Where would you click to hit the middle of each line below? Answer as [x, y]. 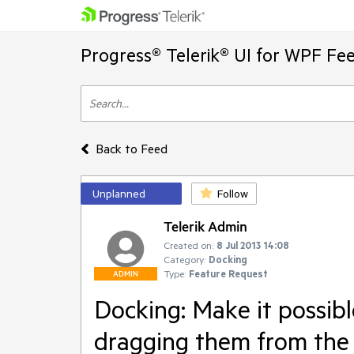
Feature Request [228, 273]
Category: [185, 259]
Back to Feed [131, 149]
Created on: [188, 245]
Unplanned [119, 194]
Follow [233, 194]
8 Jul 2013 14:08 [253, 245]
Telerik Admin [205, 226]
